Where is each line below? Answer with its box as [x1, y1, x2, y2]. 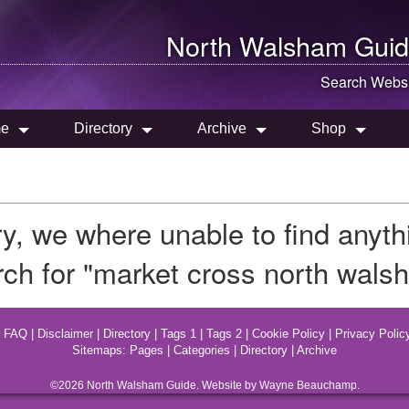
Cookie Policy [252, 327, 325, 341]
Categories [173, 343, 230, 357]
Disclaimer [37, 327, 93, 341]
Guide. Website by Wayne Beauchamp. [163, 380, 360, 391]
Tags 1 [161, 327, 196, 341]
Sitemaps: [72, 343, 130, 357]
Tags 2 [206, 327, 242, 341]
